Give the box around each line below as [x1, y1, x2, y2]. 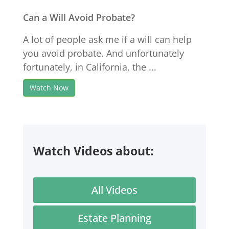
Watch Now [29, 83, 68, 93]
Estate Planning [77, 211, 151, 225]
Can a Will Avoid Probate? [22, 11, 135, 24]
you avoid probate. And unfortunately [22, 47, 184, 59]
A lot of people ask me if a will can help [22, 33, 192, 45]
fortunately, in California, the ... [22, 61, 156, 73]
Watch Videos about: [33, 143, 154, 159]
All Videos [91, 183, 138, 197]
